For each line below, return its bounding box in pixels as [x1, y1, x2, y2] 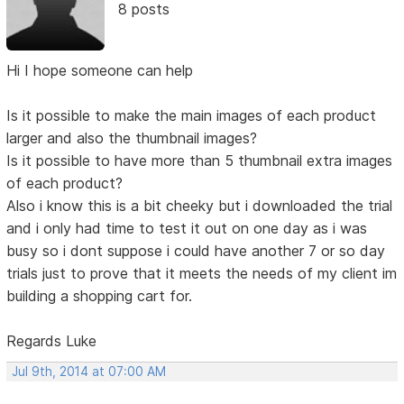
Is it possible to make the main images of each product [6, 106, 377, 125]
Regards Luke [6, 332, 97, 351]
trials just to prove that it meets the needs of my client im [6, 264, 398, 283]
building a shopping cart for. [6, 287, 193, 306]
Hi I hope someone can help [6, 61, 194, 80]
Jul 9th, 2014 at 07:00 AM [12, 364, 167, 380]
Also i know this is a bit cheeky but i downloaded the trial [6, 197, 393, 216]
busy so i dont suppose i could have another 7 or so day [6, 242, 386, 261]
